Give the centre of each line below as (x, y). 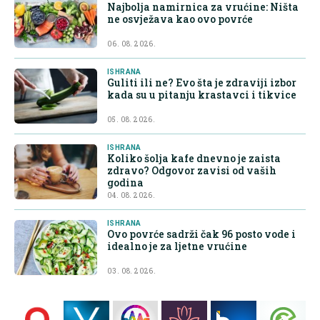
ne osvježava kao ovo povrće (180, 19)
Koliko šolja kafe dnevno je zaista (194, 159)
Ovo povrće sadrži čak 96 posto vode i (201, 234)
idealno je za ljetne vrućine (177, 246)
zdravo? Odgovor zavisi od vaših (192, 171)
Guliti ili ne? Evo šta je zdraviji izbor (202, 83)
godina (125, 183)
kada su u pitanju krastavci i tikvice (202, 95)
